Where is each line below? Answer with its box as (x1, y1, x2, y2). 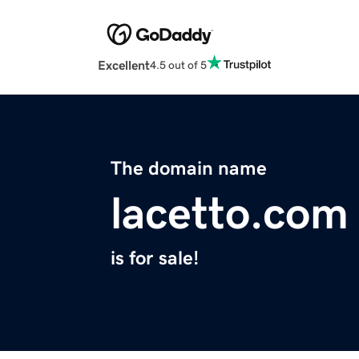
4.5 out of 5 (150, 58, 207, 71)
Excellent (98, 58, 150, 72)
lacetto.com (111, 191, 349, 236)
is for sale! (111, 248, 199, 268)
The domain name (111, 159, 267, 179)
